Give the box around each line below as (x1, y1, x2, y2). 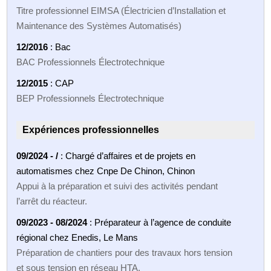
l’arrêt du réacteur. (16, 195, 88, 206)
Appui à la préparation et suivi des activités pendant (16, 180, 218, 191)
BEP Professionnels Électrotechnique (16, 93, 165, 103)
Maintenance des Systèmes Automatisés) (16, 20, 182, 31)
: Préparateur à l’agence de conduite (87, 217, 232, 227)
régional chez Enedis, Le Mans (16, 232, 139, 243)
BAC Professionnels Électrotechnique (16, 56, 165, 67)
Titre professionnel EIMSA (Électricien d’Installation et (16, 5, 226, 16)
